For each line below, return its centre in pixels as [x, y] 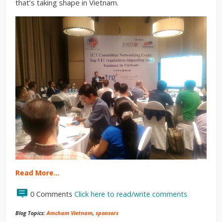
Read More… [37, 173]
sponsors [107, 213]
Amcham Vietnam [70, 213]
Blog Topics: [31, 213]
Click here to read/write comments [131, 194]
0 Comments [52, 194]
